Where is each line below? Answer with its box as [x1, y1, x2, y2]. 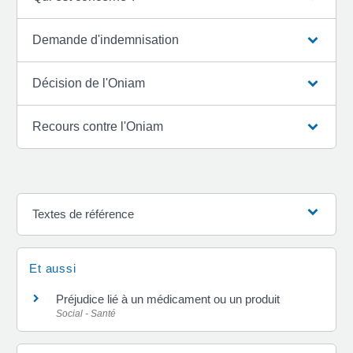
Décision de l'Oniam [32, 76, 146, 90]
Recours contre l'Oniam [32, 119, 164, 133]
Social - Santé [56, 307, 116, 319]
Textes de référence [32, 206, 135, 221]
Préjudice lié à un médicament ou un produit [56, 292, 280, 306]
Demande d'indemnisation [32, 32, 180, 46]
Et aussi [29, 261, 76, 275]
